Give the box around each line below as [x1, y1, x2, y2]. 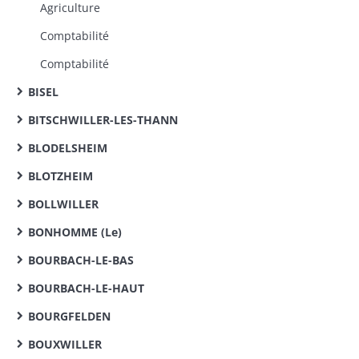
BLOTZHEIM [28, 168, 93, 184]
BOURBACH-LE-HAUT [28, 280, 144, 296]
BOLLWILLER [28, 196, 99, 212]
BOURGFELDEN [28, 309, 111, 324]
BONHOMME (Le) [28, 224, 122, 240]
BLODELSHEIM [28, 140, 107, 155]
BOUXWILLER [28, 337, 102, 352]
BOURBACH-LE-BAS [28, 252, 134, 268]
